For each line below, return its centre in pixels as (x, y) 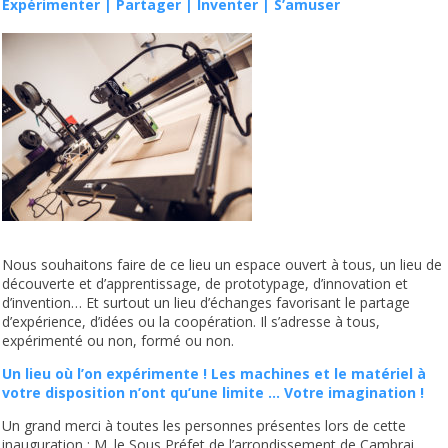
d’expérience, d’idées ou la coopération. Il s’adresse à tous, (191, 322)
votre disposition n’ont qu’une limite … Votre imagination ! (213, 393)
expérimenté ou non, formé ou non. (118, 341)
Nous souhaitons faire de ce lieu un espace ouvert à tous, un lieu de (222, 265)
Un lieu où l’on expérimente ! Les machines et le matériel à (214, 374)
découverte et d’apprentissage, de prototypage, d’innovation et (205, 284)
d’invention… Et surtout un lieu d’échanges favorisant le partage (206, 303)
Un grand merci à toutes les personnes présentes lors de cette (204, 426)
